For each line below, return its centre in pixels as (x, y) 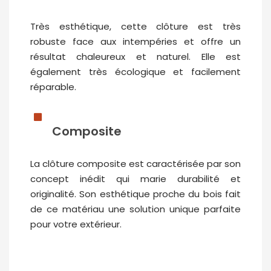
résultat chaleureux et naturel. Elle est (135, 56)
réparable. (53, 87)
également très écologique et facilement (135, 71)
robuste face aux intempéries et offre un (135, 41)
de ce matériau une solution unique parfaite (135, 209)
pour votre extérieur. (76, 224)
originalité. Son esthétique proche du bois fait (135, 194)
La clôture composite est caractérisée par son (135, 164)
